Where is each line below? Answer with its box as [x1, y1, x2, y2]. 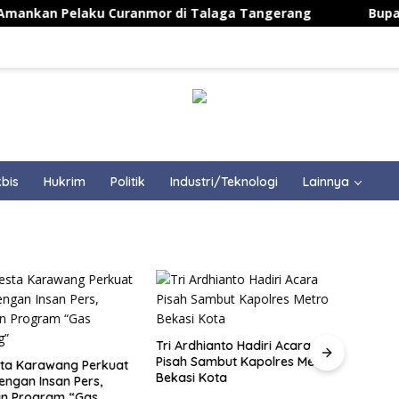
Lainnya [303, 173, 349, 190]
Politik [110, 173, 145, 190]
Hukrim [44, 173, 85, 190]
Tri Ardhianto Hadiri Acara [156, 337, 312, 354]
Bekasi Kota [156, 369, 228, 386]
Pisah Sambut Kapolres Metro [156, 353, 333, 370]
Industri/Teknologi [170, 173, 278, 190]
